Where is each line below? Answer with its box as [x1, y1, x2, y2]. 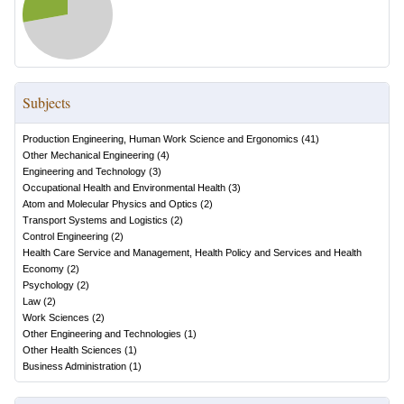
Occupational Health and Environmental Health [23, 182, 225, 193]
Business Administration [23, 361, 126, 372]
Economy [23, 263, 64, 274]
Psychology [23, 280, 74, 290]
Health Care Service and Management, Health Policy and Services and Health [23, 247, 362, 258]
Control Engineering [23, 231, 108, 242]
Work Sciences [23, 312, 89, 323]
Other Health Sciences [23, 344, 122, 355]
